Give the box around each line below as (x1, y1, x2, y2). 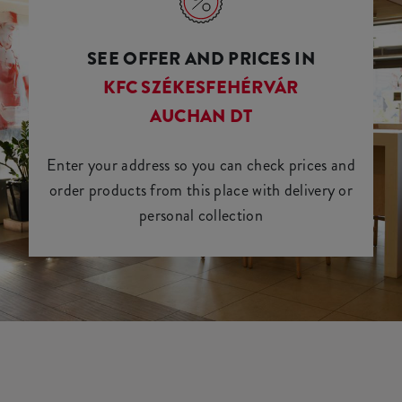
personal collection (139, 204, 263, 227)
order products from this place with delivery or (48, 179, 354, 202)
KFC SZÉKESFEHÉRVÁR (103, 74, 299, 100)
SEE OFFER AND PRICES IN (87, 46, 315, 72)
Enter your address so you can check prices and (47, 153, 355, 177)
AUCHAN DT (149, 103, 253, 129)
